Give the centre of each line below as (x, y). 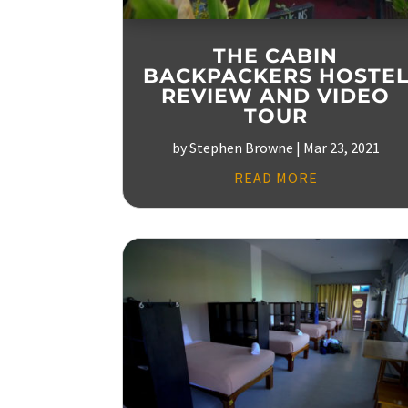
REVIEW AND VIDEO (276, 96)
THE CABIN (276, 56)
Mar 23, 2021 (341, 147)
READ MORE (275, 177)
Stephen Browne (241, 147)
